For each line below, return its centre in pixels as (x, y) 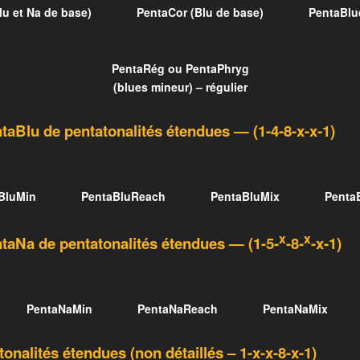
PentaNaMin (59, 309)
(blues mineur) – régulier (180, 87)
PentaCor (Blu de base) (200, 12)
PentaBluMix (245, 196)
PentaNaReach (178, 309)
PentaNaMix (295, 309)
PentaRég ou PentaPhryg (180, 69)
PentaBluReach (123, 196)
